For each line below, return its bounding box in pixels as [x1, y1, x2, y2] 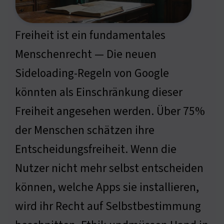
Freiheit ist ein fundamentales [15, 27, 165, 44]
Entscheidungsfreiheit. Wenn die [15, 141, 176, 158]
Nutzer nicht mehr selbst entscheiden [15, 160, 203, 177]
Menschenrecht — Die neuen [15, 46, 156, 63]
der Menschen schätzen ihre [15, 122, 154, 139]
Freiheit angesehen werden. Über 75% [15, 103, 205, 120]
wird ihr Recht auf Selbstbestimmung [15, 198, 201, 215]
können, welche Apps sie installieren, [15, 179, 199, 196]
